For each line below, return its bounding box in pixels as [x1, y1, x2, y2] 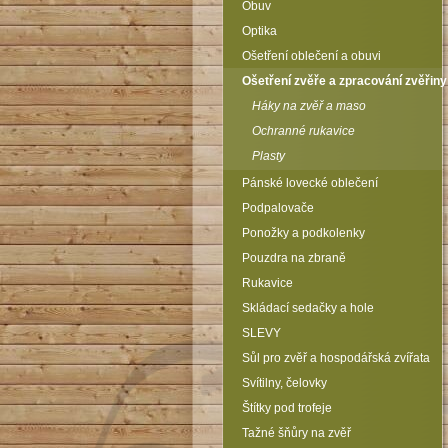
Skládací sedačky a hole [242, 301, 374, 315]
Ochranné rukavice [252, 124, 355, 138]
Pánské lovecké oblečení [242, 176, 378, 190]
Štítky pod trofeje [242, 401, 332, 415]
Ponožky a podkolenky [242, 226, 365, 240]
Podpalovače [242, 201, 314, 215]
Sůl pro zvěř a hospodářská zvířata [242, 351, 430, 365]
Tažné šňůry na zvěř [242, 426, 351, 440]
